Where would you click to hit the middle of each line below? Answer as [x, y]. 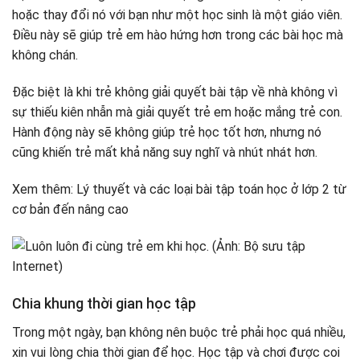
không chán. [45, 55]
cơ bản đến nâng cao [70, 209]
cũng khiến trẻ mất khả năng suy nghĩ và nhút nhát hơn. [165, 153]
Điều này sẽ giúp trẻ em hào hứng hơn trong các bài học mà [178, 35]
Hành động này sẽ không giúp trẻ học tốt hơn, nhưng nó [167, 133]
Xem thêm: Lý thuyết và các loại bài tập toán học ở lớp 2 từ [179, 189]
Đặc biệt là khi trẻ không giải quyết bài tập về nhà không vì [175, 92]
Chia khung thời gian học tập [104, 304]
